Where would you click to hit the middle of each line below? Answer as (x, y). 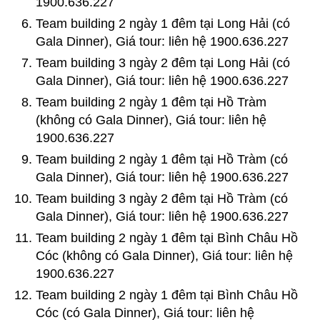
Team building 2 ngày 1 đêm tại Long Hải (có (163, 23)
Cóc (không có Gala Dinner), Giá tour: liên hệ (164, 255)
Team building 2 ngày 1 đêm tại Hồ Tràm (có (162, 159)
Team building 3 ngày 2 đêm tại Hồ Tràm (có (162, 198)
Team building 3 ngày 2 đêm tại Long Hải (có (163, 62)
